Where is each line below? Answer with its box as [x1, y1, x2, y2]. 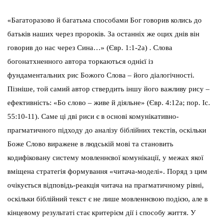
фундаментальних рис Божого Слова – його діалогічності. [7, 71, 194, 79]
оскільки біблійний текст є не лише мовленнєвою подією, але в [7, 194, 208, 203]
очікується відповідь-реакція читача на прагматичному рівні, [7, 181, 204, 189]
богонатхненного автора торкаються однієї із [7, 57, 153, 65]
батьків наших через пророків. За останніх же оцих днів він [7, 29, 199, 38]
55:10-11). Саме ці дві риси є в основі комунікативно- [7, 112, 179, 120]
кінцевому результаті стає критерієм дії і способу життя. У [7, 208, 196, 217]
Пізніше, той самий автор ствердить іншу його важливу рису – [7, 84, 210, 93]
